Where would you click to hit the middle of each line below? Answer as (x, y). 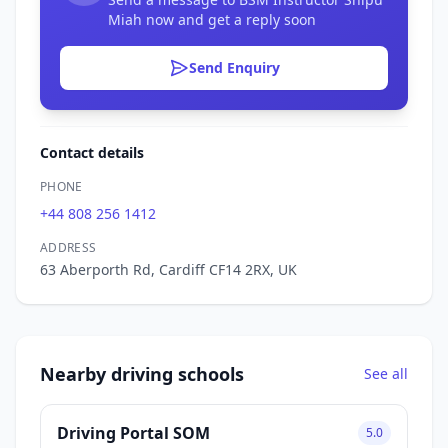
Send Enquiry (234, 67)
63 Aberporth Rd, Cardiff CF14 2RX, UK (168, 269)
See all (386, 373)
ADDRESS (68, 247)
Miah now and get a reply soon (212, 19)
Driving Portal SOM (133, 432)
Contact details (92, 152)
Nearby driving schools (142, 373)
